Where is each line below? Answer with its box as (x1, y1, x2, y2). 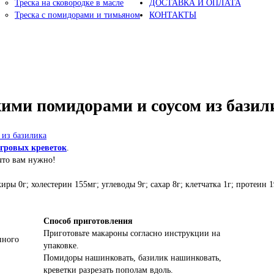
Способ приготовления (43, 217, 133, 226)
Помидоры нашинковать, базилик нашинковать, (43, 253, 221, 262)
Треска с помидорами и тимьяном (15, 10, 140, 20)
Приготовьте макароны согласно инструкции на (43, 229, 220, 238)
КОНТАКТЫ (149, 10, 196, 20)
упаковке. (43, 241, 79, 250)
